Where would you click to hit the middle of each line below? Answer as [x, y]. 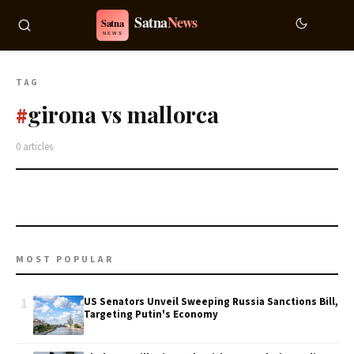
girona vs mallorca [123, 114]
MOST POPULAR [65, 260]
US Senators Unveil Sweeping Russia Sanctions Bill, [211, 302]
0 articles [34, 147]
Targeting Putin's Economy [151, 314]
